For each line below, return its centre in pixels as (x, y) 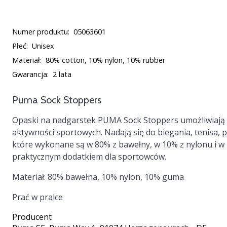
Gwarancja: (30, 74)
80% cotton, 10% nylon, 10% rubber (105, 60)
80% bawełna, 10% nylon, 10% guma (115, 177)
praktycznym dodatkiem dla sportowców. (89, 157)
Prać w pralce (37, 197)
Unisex (43, 46)
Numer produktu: (41, 32)
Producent (32, 217)
